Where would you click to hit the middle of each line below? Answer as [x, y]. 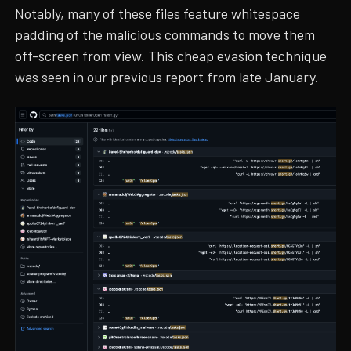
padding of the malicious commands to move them [165, 35]
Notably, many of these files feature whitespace [158, 14]
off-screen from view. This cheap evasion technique [171, 56]
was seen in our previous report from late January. [167, 77]
